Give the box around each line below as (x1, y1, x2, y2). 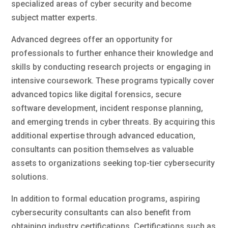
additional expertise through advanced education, (11, 130, 196, 140)
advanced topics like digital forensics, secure (11, 89, 182, 99)
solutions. (11, 172, 49, 182)
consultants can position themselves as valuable (11, 144, 194, 154)
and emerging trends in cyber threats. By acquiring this (11, 117, 216, 127)
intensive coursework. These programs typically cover (11, 75, 215, 85)
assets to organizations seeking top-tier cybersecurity (11, 158, 215, 168)
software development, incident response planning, (11, 103, 204, 113)
